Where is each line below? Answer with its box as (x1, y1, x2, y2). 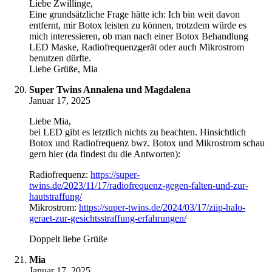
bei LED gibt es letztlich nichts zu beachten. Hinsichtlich (29, 127, 246, 138)
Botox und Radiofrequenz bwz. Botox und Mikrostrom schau (29, 138, 265, 149)
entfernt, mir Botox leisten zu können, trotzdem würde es (29, 20, 246, 31)
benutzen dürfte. (29, 53, 91, 64)
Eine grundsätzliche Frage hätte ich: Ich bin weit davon (29, 9, 240, 20)
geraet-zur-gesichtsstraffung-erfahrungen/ (29, 213, 186, 224)
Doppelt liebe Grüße (29, 234, 107, 245)
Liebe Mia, (29, 116, 71, 127)
